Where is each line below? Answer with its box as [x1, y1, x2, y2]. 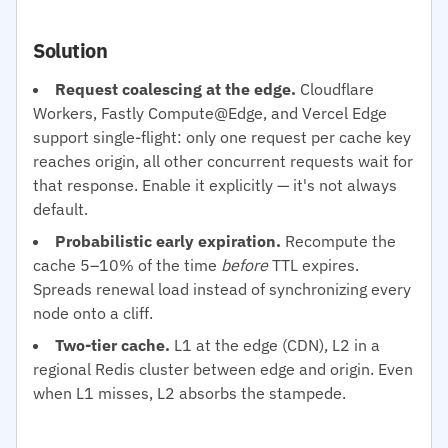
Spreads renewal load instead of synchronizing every [33, 278, 411, 299]
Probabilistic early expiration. [55, 230, 281, 251]
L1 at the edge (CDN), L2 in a [170, 334, 380, 355]
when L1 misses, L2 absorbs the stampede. [33, 382, 346, 403]
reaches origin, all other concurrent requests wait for [33, 150, 413, 171]
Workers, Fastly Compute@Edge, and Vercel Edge [33, 102, 387, 123]
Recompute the [281, 230, 396, 251]
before [221, 254, 268, 275]
